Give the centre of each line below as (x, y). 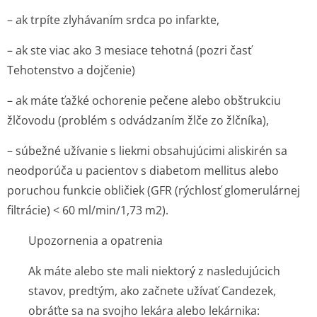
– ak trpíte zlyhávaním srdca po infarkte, (113, 20)
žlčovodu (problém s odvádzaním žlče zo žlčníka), (138, 120)
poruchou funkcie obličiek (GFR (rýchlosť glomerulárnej (154, 190)
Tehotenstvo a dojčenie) (71, 70)
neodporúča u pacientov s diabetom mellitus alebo (143, 171)
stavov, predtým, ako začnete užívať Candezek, (152, 291)
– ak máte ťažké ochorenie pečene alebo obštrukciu (144, 100)
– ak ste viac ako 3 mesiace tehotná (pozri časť (129, 50)
